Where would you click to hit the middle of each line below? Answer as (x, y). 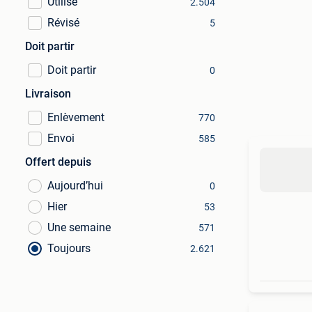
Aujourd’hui (75, 186)
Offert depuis (58, 162)
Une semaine (79, 227)
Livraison (48, 94)
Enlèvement (76, 117)
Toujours (69, 248)
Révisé (63, 23)
